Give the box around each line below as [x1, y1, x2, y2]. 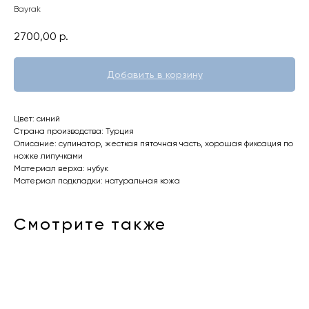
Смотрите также [14, 214, 166, 234]
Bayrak [14, 4, 41, 14]
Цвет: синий [14, 113, 60, 123]
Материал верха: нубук [14, 163, 108, 173]
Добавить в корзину [106, 68, 203, 80]
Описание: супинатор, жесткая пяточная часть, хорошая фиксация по [14, 138, 293, 148]
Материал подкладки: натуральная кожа [14, 175, 180, 186]
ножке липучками [14, 150, 83, 161]
